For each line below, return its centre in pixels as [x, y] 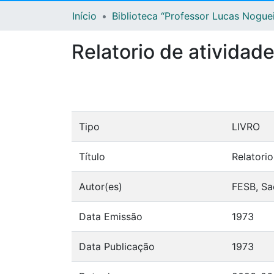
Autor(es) [101, 187]
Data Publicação [117, 247]
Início [84, 16]
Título [92, 157]
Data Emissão [111, 217]
